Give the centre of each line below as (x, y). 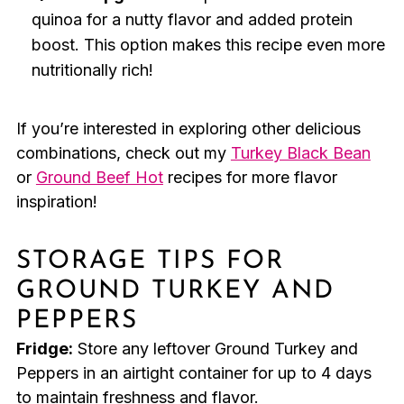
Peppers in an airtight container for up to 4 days (193, 373)
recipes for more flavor (250, 178)
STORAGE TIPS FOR (150, 262)
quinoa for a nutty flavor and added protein (192, 20)
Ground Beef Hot (99, 178)
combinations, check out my (123, 153)
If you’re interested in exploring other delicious (188, 129)
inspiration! (56, 202)
